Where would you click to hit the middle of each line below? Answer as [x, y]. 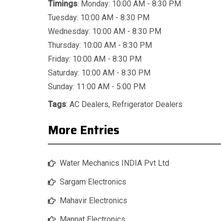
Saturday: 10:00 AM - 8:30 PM [99, 73]
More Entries [84, 130]
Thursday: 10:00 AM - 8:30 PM [100, 45]
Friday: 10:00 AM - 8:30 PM [95, 59]
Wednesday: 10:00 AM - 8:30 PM [105, 32]
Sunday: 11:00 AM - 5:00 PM [97, 87]
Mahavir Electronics [93, 201]
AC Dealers [89, 105]
